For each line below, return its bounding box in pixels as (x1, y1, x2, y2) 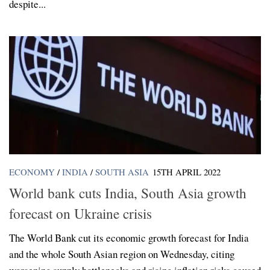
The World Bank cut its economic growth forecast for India (9, 230, 249, 245)
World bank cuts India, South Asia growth (9, 183, 246, 202)
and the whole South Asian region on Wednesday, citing (9, 246, 234, 261)
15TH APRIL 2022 (152, 166, 221, 178)
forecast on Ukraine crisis (9, 203, 152, 223)
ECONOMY (9, 166, 55, 178)
